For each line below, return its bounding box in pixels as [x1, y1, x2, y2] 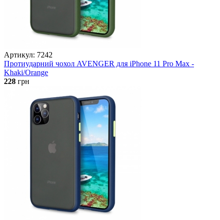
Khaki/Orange [4, 68, 48, 77]
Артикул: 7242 [4, 50, 53, 59]
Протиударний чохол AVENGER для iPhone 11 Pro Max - [4, 59, 194, 68]
